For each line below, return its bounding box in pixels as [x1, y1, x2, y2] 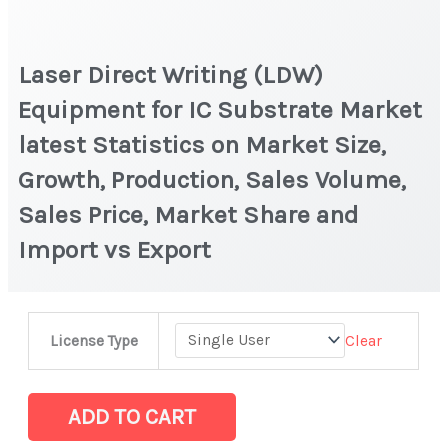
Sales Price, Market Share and [18, 199, 360, 229]
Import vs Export [18, 234, 218, 264]
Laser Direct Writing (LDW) [18, 59, 324, 89]
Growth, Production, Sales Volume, [18, 164, 407, 194]
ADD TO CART [68, 403, 197, 430]
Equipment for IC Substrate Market [18, 94, 423, 124]
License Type [49, 331, 138, 350]
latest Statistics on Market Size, [18, 129, 387, 159]
